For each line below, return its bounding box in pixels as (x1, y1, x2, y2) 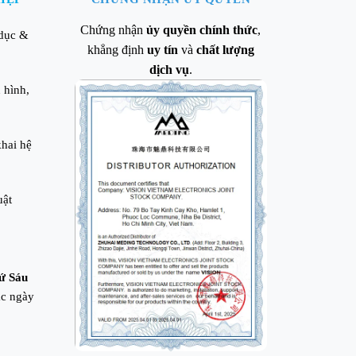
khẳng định (87, 42, 144, 56)
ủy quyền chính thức (146, 22, 258, 37)
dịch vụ (149, 62, 189, 76)
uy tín (143, 42, 178, 56)
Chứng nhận (80, 22, 147, 37)
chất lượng (195, 42, 254, 56)
